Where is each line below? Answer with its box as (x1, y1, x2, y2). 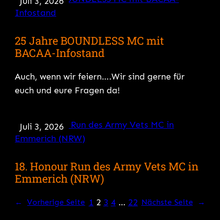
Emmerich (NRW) (15, 171, 105, 186)
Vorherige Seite (27, 197, 85, 207)
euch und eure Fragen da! (15, 84, 120, 96)
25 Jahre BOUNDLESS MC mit (15, 33, 165, 48)
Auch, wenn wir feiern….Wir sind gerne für (15, 71, 185, 82)
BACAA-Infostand (15, 45, 105, 60)
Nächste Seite (141, 197, 193, 207)
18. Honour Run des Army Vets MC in (15, 159, 199, 173)
